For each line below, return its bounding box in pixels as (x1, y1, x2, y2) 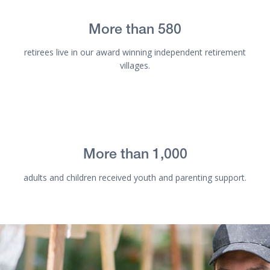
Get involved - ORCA (8, 224, 87, 236)
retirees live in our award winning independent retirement (24, 46, 246, 58)
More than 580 (89, 24, 181, 38)
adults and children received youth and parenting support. (24, 171, 246, 183)
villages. (120, 60, 150, 72)
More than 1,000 (83, 149, 187, 163)
